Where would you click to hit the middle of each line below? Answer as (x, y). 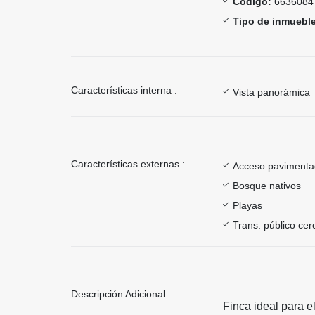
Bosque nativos (267, 185)
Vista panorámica (271, 92)
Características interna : (124, 90)
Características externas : (128, 163)
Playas (247, 205)
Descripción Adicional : (121, 294)
